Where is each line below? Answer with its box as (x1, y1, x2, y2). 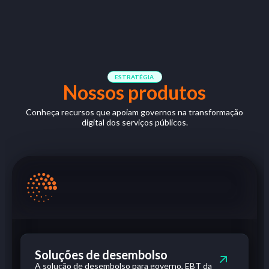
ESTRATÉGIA (114, 73, 155, 80)
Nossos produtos (63, 80, 206, 104)
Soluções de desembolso (35, 247, 168, 262)
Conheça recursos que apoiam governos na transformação (26, 107, 243, 117)
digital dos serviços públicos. (81, 117, 188, 127)
